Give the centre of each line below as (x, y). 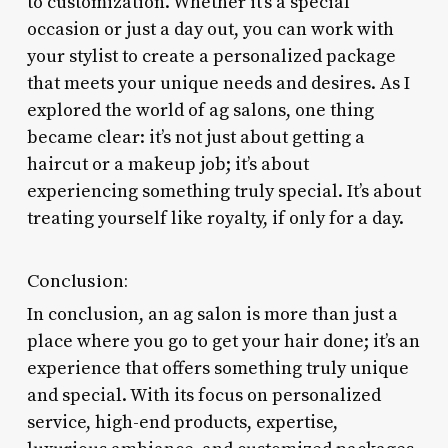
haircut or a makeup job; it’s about (167, 164)
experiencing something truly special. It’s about (223, 191)
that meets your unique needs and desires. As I (218, 83)
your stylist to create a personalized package (211, 56)
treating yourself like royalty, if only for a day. (215, 218)
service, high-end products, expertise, (182, 422)
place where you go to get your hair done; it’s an (223, 341)
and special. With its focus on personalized (203, 395)
